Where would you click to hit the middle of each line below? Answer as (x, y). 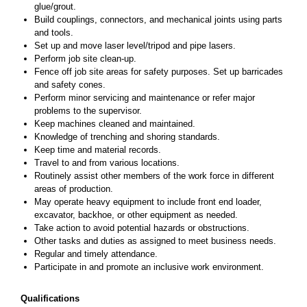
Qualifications (50, 298)
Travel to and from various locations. (107, 163)
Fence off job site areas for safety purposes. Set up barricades (159, 72)
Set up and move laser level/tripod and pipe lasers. (136, 46)
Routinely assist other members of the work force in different (154, 176)
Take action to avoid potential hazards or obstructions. (142, 228)
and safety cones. (70, 85)
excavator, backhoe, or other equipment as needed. (136, 215)
